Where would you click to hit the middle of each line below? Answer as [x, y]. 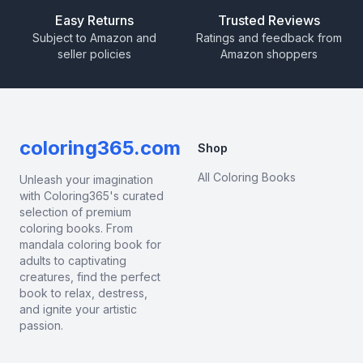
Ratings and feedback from [269, 37]
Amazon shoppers [269, 53]
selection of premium [75, 211]
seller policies [94, 53]
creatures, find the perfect [90, 276]
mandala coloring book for [90, 244]
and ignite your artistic [78, 309]
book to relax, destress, [83, 293]
